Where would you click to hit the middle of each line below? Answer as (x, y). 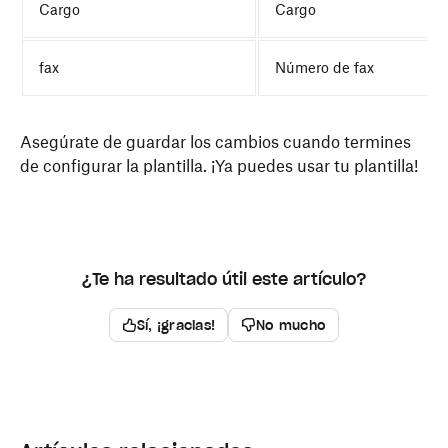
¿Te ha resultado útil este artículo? (224, 279)
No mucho (291, 325)
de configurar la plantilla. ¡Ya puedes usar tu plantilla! (219, 166)
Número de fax (324, 67)
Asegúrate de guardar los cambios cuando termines (215, 142)
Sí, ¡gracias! (176, 325)
